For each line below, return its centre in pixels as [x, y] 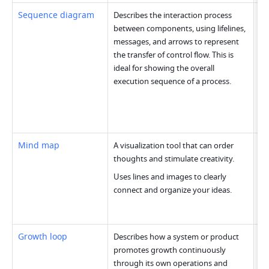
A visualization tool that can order [174, 146]
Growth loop [43, 237]
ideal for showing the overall [164, 68]
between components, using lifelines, [180, 29]
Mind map [39, 146]
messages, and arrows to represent [177, 42]
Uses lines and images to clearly [170, 177]
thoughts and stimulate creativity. [175, 159]
